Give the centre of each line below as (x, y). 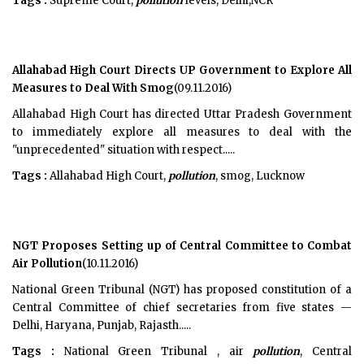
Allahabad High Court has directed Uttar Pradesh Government (182, 114)
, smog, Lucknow (260, 176)
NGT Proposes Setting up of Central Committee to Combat (182, 246)
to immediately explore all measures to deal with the (182, 132)
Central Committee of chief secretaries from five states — (182, 308)
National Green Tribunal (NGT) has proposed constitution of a (182, 290)
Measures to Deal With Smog (93, 88)
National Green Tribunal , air (154, 351)
